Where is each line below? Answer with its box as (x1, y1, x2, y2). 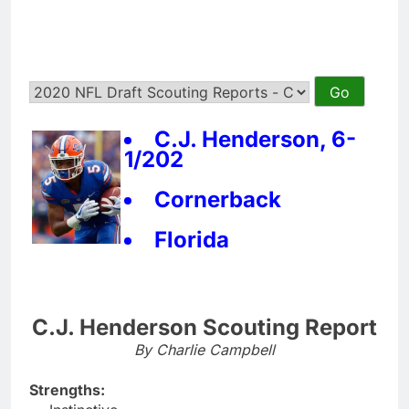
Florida (154, 225, 229, 253)
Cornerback (154, 185, 281, 213)
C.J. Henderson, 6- (154, 125, 356, 152)
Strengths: (29, 380, 105, 399)
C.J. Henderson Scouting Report (32, 313, 377, 341)
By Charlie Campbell (134, 340, 275, 359)
